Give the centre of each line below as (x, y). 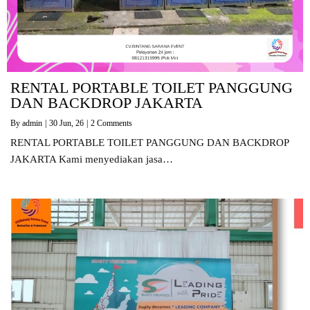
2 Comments (111, 123)
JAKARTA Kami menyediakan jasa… (92, 159)
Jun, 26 (72, 123)
